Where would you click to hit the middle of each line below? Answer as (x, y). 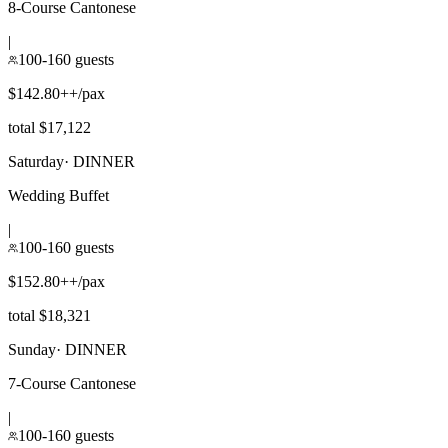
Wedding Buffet (58, 195)
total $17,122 (49, 127)
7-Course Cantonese (72, 383)
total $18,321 (49, 315)
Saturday (36, 161)
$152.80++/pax (56, 281)
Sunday (32, 349)
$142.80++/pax (56, 93)
